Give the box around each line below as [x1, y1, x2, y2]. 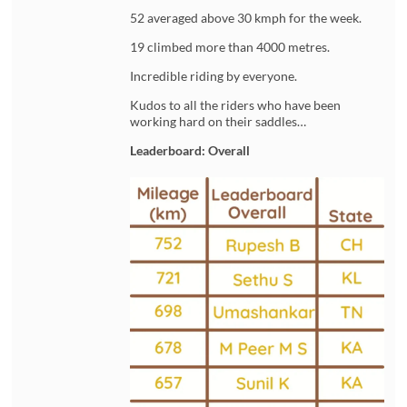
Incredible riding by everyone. [130, 68, 298, 84]
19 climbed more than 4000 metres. [130, 39, 331, 55]
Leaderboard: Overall [130, 143, 251, 159]
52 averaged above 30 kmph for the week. [130, 10, 362, 26]
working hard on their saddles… [130, 114, 307, 130]
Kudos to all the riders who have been [130, 97, 342, 114]
